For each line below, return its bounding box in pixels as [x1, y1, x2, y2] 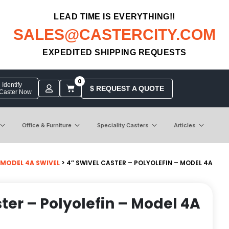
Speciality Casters [97, 121, 149, 129]
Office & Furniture [22, 121, 72, 129]
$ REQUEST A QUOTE [89, 84, 164, 93]
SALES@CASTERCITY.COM [13, 26, 216, 43]
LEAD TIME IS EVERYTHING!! [54, 12, 175, 21]
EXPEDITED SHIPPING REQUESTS [42, 48, 187, 57]
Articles [173, 121, 196, 129]
